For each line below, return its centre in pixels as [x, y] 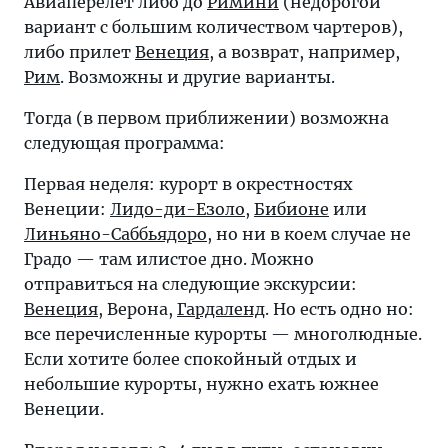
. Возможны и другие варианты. [197, 77]
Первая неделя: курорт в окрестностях [188, 184]
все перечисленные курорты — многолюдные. [223, 334]
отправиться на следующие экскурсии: [190, 284]
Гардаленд [221, 309]
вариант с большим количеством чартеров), [213, 27]
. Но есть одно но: [339, 309]
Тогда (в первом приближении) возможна [206, 118]
